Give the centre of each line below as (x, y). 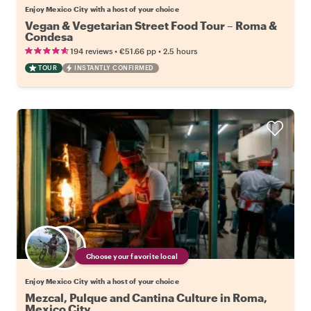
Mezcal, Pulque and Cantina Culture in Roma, (146, 298)
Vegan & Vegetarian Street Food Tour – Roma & (151, 26)
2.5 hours (180, 51)
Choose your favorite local (132, 257)
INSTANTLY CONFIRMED (114, 68)
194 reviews (91, 51)
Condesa (49, 37)
